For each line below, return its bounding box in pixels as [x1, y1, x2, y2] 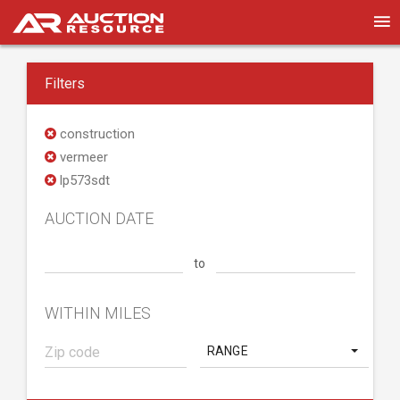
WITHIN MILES [45, 304, 151, 322]
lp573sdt [56, 172, 110, 188]
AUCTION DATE [45, 209, 154, 228]
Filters [45, 75, 85, 92]
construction [56, 126, 135, 142]
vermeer [56, 149, 108, 165]
